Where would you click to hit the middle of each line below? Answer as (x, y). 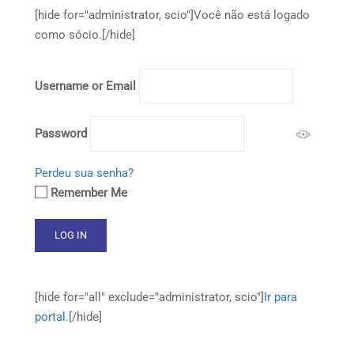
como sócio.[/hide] (85, 35)
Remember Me (89, 193)
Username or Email (85, 86)
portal (50, 317)
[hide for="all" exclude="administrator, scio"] (149, 297)
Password (61, 134)
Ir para (281, 297)
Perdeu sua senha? (84, 173)
